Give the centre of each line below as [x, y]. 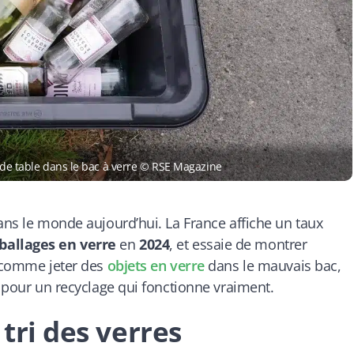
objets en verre [156, 265]
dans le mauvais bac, [273, 265]
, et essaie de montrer [238, 244]
